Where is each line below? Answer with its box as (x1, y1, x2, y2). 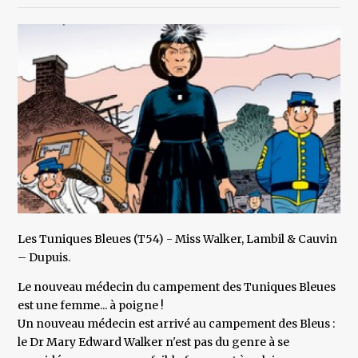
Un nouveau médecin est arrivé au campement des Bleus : (18, 316, 336, 332)
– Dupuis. (18, 250, 71, 265)
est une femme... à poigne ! (18, 298, 165, 313)
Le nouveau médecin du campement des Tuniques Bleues (18, 280, 336, 295)
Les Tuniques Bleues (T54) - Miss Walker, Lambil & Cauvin (18, 232, 338, 247)
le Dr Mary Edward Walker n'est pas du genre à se (18, 335, 290, 350)
